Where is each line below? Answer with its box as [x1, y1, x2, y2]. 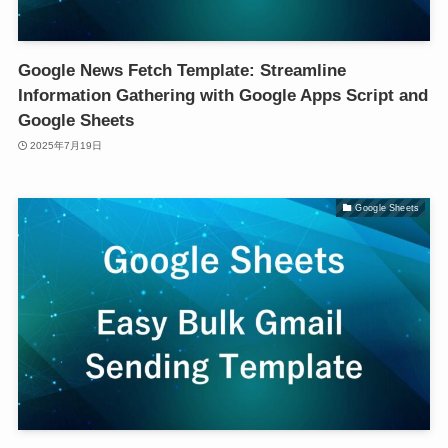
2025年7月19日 [30, 139, 103, 151]
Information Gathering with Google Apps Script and [17, 86, 428, 106]
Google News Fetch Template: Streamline [17, 61, 346, 81]
